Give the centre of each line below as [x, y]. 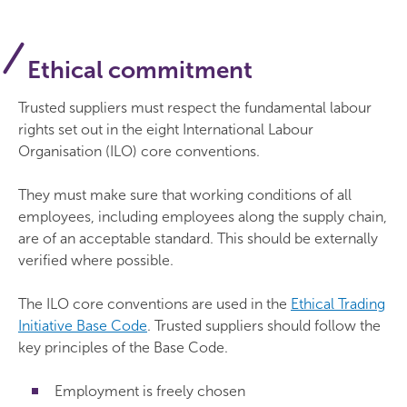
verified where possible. [96, 260]
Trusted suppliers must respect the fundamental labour [195, 108]
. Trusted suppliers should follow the [264, 326]
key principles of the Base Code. [123, 347]
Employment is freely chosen [150, 391]
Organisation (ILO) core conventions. [139, 151]
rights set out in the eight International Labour [166, 129]
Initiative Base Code [83, 326]
